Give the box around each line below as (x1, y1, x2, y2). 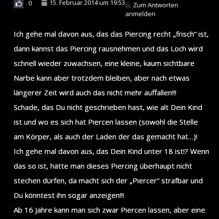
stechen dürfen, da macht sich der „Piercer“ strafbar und (14, 175, 203, 185)
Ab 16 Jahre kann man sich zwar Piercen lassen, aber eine (14, 204, 205, 215)
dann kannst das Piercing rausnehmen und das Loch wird (14, 43, 203, 53)
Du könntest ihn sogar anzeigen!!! (14, 190, 124, 200)
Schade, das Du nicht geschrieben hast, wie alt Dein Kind (14, 102, 202, 112)
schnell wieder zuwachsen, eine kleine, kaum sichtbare (14, 58, 195, 68)
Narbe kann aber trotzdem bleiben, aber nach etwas (14, 72, 190, 83)
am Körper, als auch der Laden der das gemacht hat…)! (14, 131, 197, 141)
